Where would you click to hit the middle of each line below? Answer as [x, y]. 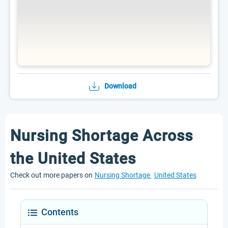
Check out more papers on [51, 175]
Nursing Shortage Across [102, 136]
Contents [60, 212]
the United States [73, 159]
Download [120, 86]
